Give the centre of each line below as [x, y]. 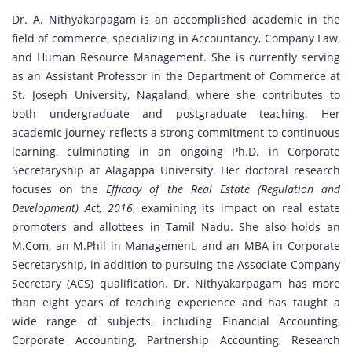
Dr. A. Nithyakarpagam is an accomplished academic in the [176, 19]
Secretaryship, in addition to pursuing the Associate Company [176, 264]
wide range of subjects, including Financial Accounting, [176, 321]
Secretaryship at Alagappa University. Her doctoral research [176, 170]
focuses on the [59, 189]
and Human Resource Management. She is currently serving [176, 57]
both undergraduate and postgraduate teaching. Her [176, 113]
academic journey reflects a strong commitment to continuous [176, 132]
